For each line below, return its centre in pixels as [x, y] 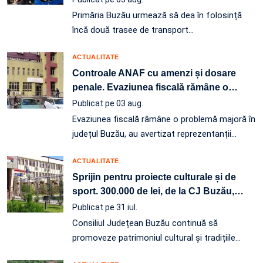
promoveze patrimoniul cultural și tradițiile [154, 238]
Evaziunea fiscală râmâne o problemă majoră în [164, 119]
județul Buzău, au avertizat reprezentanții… [154, 134]
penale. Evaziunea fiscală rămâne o [150, 87]
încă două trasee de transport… [133, 30]
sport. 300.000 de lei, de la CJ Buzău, [153, 191]
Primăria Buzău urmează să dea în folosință [157, 15]
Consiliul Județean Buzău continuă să [145, 223]
